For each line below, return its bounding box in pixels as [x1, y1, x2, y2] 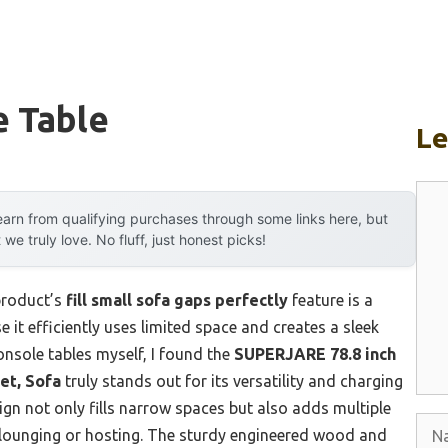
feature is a [288, 291, 373, 310]
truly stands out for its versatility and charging [61, 372, 403, 391]
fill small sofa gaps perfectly [66, 291, 288, 310]
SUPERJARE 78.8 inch [234, 345, 396, 364]
